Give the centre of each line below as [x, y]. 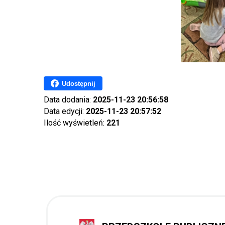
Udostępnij [79, 83]
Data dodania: [68, 100]
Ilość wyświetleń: [75, 123]
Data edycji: [65, 111]
